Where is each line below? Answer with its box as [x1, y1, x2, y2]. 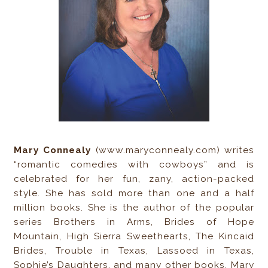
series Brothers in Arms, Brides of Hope [14, 217, 254, 228]
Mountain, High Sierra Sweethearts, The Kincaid [14, 231, 254, 242]
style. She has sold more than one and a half [14, 188, 254, 199]
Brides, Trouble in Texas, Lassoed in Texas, [14, 245, 254, 257]
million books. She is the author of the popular [14, 202, 254, 214]
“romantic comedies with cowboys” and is [14, 159, 254, 170]
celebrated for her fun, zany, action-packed [14, 173, 254, 185]
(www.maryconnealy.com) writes [91, 145, 254, 156]
